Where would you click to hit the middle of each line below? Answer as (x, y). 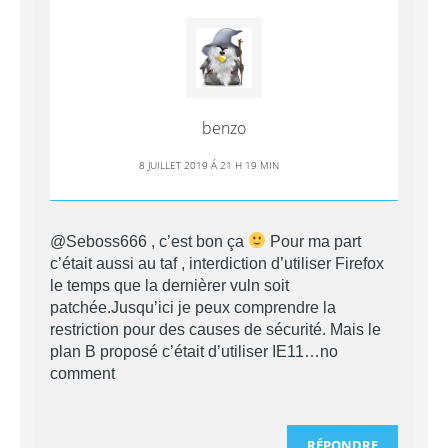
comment (82, 373)
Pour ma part (314, 241)
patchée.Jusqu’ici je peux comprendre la (193, 307)
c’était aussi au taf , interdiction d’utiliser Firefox (217, 263)
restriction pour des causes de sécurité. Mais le (215, 329)
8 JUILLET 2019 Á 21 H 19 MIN (209, 164)
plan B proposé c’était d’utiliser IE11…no (194, 351)
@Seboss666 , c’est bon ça (149, 241)
